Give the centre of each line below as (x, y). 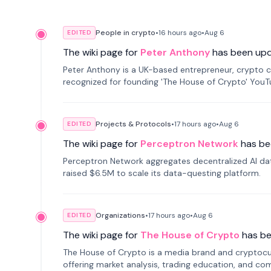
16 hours (173, 33)
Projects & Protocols (133, 124)
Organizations (120, 215)
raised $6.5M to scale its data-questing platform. (162, 173)
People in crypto (126, 33)
